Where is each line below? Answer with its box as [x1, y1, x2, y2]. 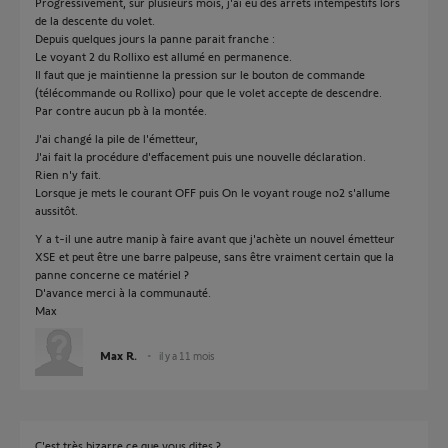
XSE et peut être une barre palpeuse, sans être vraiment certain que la [35, 249, 394, 263]
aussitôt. [35, 203, 78, 217]
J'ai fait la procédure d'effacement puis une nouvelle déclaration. [35, 149, 366, 163]
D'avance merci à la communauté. [35, 285, 211, 299]
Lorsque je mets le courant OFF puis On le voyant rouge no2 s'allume [35, 185, 390, 199]
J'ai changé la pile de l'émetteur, [35, 131, 198, 145]
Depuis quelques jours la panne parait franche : [35, 31, 275, 45]
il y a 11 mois [159, 349, 215, 362]
